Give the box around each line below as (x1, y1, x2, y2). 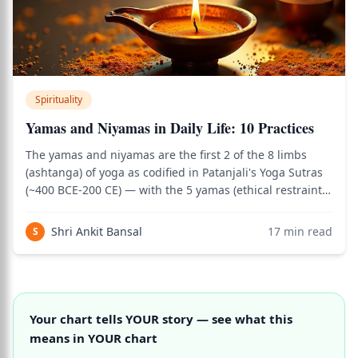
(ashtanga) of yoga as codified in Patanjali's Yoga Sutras (26, 165, 323, 180)
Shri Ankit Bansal (51, 224, 142, 239)
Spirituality (35, 93, 82, 106)
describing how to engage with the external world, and (26, 200, 321, 215)
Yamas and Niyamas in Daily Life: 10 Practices (26, 117, 314, 138)
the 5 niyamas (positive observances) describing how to (26, 217, 322, 233)
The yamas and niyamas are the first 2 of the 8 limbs (26, 147, 307, 162)
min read (280, 224, 332, 239)
